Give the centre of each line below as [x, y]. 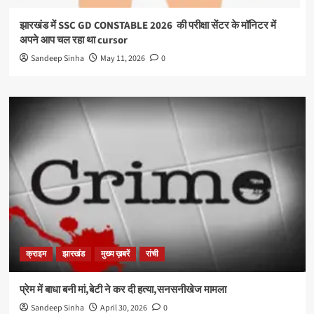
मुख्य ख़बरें [115, 254]
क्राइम [36, 254]
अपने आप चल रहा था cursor [73, 41]
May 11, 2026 [122, 59]
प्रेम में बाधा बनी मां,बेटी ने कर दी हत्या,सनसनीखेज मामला [123, 290]
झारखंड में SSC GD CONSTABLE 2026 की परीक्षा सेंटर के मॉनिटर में [148, 26]
